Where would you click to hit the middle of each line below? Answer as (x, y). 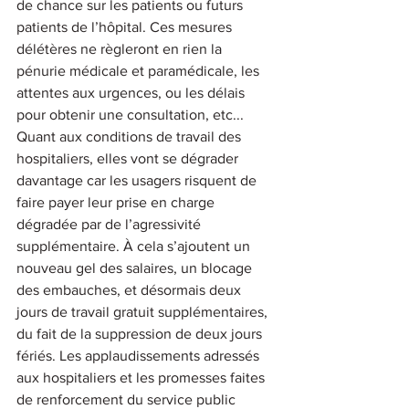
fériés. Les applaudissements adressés (140, 355)
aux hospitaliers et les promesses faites (142, 377)
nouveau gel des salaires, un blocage (136, 267)
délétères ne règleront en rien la (121, 48)
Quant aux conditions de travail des (131, 136)
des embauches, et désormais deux (131, 289)
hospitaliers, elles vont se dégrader (129, 158)
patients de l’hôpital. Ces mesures (126, 26)
